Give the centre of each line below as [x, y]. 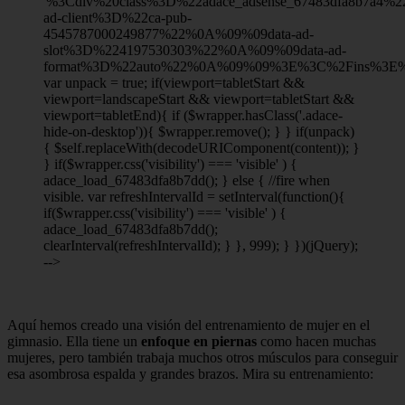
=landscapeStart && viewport [179, 99]
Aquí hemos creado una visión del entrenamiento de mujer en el [188, 325]
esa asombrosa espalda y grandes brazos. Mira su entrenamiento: [190, 373]
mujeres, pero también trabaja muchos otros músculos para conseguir [202, 357]
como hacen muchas [316, 341]
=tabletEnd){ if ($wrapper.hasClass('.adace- [218, 115]
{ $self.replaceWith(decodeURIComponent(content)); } [202, 147]
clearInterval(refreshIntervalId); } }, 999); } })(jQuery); [201, 245]
